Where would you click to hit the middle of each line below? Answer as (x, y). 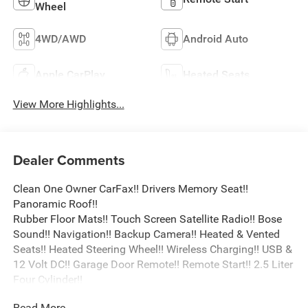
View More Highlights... (68, 104)
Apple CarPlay (70, 74)
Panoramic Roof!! (55, 204)
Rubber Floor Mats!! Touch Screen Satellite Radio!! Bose (147, 219)
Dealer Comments (69, 160)
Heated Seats (216, 74)
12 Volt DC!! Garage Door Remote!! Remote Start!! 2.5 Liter (153, 265)
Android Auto (216, 38)
